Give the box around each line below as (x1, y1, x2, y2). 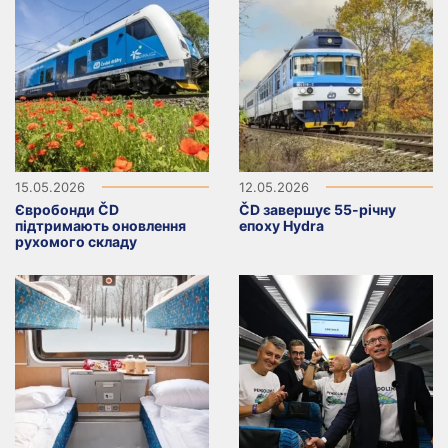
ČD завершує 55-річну (239, 201, 396, 219)
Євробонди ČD (15, 201, 119, 219)
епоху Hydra (239, 217, 324, 235)
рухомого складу (15, 233, 137, 251)
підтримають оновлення (15, 217, 186, 235)
